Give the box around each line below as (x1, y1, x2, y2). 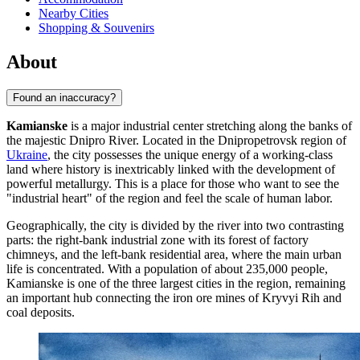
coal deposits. (6, 305, 75, 320)
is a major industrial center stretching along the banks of (67, 119, 352, 133)
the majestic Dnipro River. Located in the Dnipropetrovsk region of (6, 133, 346, 148)
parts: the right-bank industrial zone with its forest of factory (6, 233, 309, 247)
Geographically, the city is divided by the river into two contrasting (6, 219, 344, 233)
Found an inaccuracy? (13, 92, 116, 104)
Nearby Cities (39, 6, 108, 21)
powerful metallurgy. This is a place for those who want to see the (6, 177, 339, 191)
